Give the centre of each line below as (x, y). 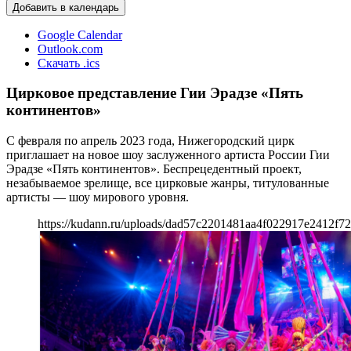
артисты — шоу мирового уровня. (98, 197)
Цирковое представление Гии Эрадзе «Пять (155, 93)
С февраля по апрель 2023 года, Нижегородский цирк (150, 140)
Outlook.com (70, 49)
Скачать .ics (69, 63)
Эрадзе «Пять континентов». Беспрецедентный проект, (154, 168)
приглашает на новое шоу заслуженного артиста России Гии (168, 154)
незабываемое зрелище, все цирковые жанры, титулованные (168, 183)
